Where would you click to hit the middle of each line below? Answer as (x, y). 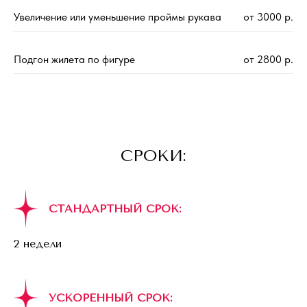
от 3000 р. (268, 17)
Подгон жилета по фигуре (74, 60)
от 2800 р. (268, 60)
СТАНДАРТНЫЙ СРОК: (115, 209)
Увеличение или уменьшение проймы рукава (118, 17)
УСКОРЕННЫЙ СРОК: (110, 298)
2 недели (38, 244)
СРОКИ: (153, 156)
